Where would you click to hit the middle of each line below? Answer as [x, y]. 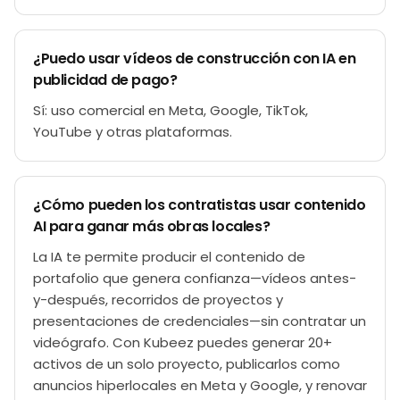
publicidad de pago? [105, 80]
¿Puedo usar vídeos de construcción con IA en [195, 58]
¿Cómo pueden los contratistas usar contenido [200, 205]
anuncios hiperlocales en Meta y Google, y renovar [200, 385]
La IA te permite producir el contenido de [169, 257]
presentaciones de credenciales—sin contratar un [200, 321]
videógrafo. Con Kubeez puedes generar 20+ [183, 342]
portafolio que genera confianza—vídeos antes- [195, 278]
